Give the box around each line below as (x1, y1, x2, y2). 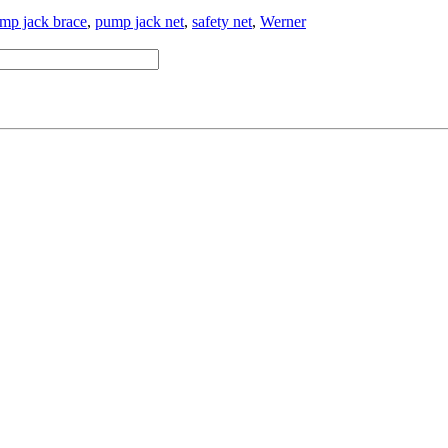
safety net (192, 13, 252, 31)
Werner (260, 13, 306, 31)
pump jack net (95, 13, 184, 31)
